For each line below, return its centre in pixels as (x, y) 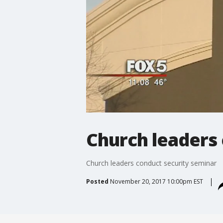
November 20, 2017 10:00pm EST (156, 181)
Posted (97, 181)
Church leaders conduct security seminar (151, 163)
